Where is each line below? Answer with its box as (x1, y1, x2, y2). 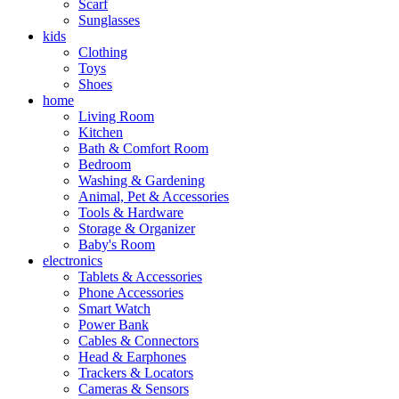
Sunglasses (78, 12, 140, 28)
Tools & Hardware (78, 205, 183, 221)
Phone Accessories (78, 285, 183, 301)
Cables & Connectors (78, 333, 199, 349)
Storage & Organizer (78, 221, 195, 237)
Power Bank (78, 317, 149, 333)
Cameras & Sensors (78, 381, 189, 397)
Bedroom (78, 157, 131, 173)
